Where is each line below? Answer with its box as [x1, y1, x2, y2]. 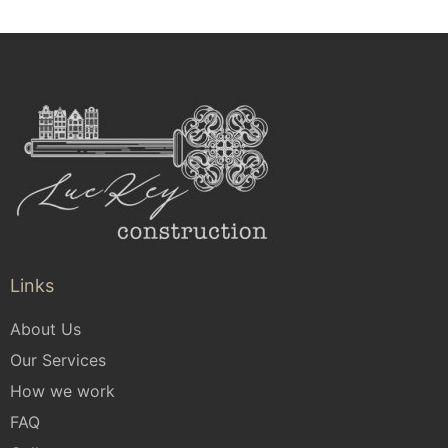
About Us [10, 319, 81, 340]
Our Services [10, 350, 106, 371]
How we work [10, 381, 115, 402]
